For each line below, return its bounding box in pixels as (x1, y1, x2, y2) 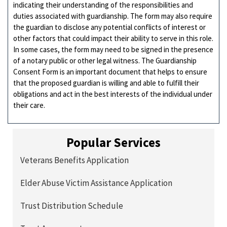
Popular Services (66, 134, 161, 151)
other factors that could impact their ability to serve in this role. (13, 33, 213, 43)
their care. (13, 100, 45, 110)
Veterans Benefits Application (20, 155, 129, 166)
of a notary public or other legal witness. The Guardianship (13, 55, 197, 65)
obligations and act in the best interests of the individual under (13, 89, 212, 99)
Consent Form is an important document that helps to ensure (13, 66, 207, 77)
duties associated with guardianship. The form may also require (13, 11, 212, 21)
